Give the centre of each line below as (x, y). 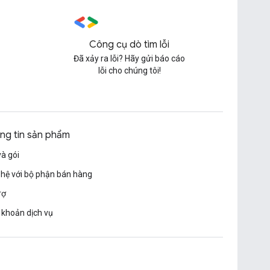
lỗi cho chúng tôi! (129, 71)
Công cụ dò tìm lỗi (130, 45)
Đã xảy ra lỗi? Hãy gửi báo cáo (130, 58)
